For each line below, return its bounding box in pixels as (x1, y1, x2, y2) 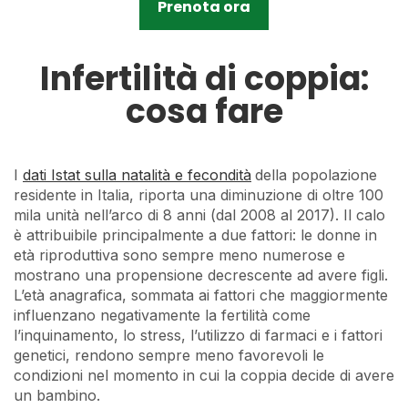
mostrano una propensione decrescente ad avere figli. (14, 265, 388, 284)
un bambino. (14, 385, 100, 404)
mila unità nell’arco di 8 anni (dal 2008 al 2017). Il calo (14, 205, 385, 224)
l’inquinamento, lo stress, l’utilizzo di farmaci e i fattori (14, 325, 382, 344)
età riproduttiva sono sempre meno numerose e (14, 245, 345, 264)
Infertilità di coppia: (39, 56, 369, 103)
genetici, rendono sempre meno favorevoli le (14, 345, 324, 364)
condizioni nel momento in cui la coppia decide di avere (14, 365, 394, 384)
